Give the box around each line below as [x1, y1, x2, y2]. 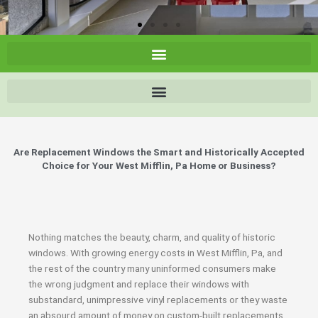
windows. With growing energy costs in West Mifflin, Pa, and [28, 247, 283, 258]
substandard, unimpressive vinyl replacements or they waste [28, 294, 287, 305]
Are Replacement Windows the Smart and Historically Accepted [13, 146, 305, 158]
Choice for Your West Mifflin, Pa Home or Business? [42, 160, 276, 171]
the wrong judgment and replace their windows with [28, 278, 249, 290]
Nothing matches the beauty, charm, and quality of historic [28, 231, 275, 243]
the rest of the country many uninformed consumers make [28, 263, 276, 274]
